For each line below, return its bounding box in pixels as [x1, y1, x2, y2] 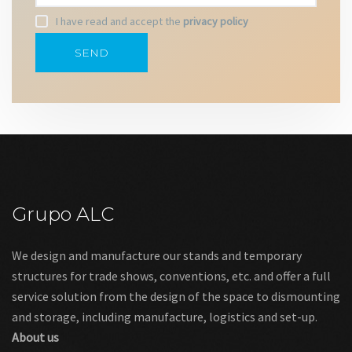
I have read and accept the [56, 14, 183, 29]
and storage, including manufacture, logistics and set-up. [12, 309, 317, 325]
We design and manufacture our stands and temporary [12, 247, 302, 264]
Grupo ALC [12, 203, 114, 226]
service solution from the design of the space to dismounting [12, 288, 340, 305]
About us [12, 329, 59, 346]
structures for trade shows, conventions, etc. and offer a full [12, 268, 331, 284]
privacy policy [183, 14, 248, 29]
